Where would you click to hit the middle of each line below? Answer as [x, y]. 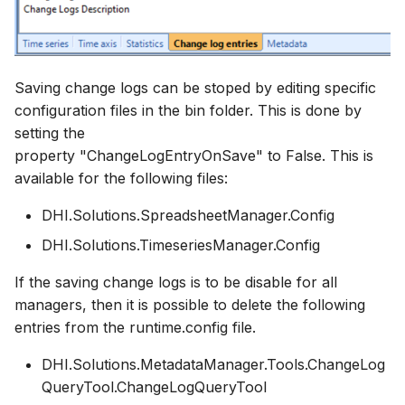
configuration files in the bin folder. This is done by [188, 111]
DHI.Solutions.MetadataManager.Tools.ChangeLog [213, 365]
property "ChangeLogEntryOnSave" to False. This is [194, 156]
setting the [50, 133]
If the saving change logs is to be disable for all [176, 283]
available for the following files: [121, 179]
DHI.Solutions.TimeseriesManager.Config [181, 245]
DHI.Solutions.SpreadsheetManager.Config [188, 216]
